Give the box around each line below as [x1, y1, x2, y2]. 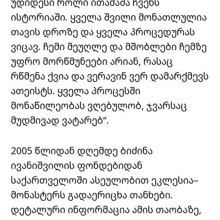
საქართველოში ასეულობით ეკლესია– [11, 173, 199, 187]
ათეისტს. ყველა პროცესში [11, 83, 141, 97]
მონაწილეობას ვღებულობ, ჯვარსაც [11, 98, 188, 112]
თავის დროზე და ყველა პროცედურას [11, 25, 195, 38]
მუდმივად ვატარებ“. [11, 113, 110, 127]
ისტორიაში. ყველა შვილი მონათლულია [11, 10, 207, 24]
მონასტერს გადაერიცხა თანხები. [11, 188, 173, 201]
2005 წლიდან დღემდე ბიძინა [11, 143, 153, 157]
